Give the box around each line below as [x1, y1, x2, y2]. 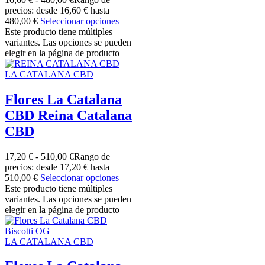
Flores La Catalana [5, 91, 122, 107]
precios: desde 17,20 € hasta [5, 161, 109, 172]
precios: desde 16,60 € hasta [5, 5, 109, 15]
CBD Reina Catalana [5, 107, 132, 123]
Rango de [74, 151, 110, 161]
